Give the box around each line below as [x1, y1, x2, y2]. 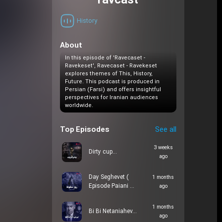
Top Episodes [59, 125, 110, 135]
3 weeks [153, 145, 173, 151]
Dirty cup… [88, 148, 117, 156]
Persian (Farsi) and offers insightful [64, 86, 161, 93]
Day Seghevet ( [88, 173, 129, 181]
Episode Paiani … [88, 182, 134, 190]
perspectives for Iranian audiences [64, 94, 158, 101]
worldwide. [64, 102, 93, 109]
